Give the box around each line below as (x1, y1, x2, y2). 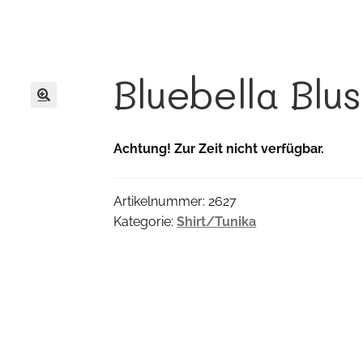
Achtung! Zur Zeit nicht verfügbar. (113, 141, 325, 157)
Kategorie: (113, 213, 177, 229)
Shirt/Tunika (177, 213, 257, 229)
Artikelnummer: (113, 193, 209, 209)
